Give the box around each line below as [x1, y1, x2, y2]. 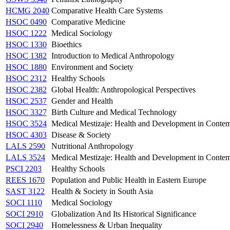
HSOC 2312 [6, 73, 47, 83]
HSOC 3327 [6, 107, 47, 117]
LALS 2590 [6, 141, 45, 150]
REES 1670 [6, 175, 45, 184]
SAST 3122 [6, 186, 45, 196]
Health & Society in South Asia [51, 186, 153, 196]
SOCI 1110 [6, 198, 42, 207]
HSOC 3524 [6, 119, 47, 128]
